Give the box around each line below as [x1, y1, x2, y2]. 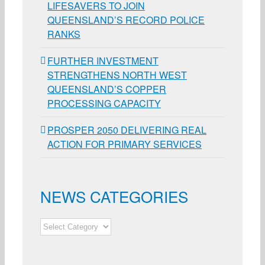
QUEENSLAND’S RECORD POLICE [47, 13, 205, 27]
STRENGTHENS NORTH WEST [47, 68, 187, 82]
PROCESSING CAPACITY [47, 96, 161, 111]
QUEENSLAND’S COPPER [47, 82, 166, 96]
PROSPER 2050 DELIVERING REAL [47, 123, 206, 137]
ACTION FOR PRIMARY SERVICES [47, 137, 202, 151]
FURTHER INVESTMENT [47, 54, 159, 68]
